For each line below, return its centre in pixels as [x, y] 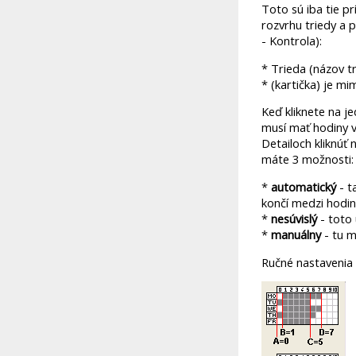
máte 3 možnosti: [308, 159]
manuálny [296, 234]
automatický [304, 186]
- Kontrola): [292, 41]
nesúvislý [294, 218]
